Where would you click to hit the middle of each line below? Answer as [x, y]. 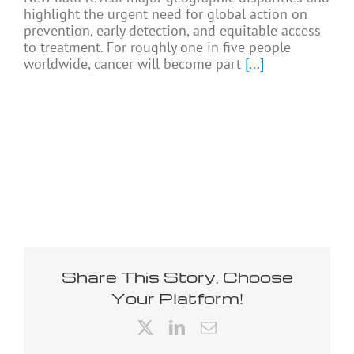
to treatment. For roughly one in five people [157, 47]
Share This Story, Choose [177, 276]
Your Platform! [177, 298]
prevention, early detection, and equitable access [172, 30]
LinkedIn [213, 326]
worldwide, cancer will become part [132, 63]
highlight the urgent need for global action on [166, 13]
